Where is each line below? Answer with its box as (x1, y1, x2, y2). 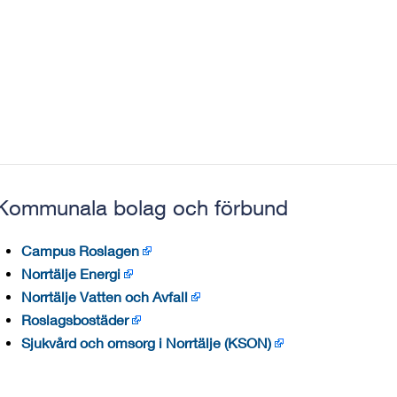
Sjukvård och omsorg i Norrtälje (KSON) (21, 334, 272, 351)
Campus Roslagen (21, 242, 140, 259)
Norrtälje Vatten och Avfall (21, 288, 189, 305)
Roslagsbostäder (21, 311, 129, 328)
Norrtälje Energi (21, 265, 121, 282)
